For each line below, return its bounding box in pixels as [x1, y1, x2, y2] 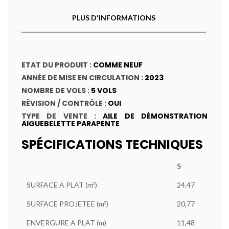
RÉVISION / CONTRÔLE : [21, 98, 108, 109]
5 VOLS [89, 85, 117, 96]
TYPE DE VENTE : [21, 111, 96, 122]
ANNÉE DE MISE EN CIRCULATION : [21, 73, 145, 83]
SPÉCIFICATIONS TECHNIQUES [21, 136, 203, 153]
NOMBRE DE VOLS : [21, 85, 89, 96]
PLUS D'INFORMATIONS [72, 13, 155, 22]
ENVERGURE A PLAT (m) [27, 218, 106, 227]
